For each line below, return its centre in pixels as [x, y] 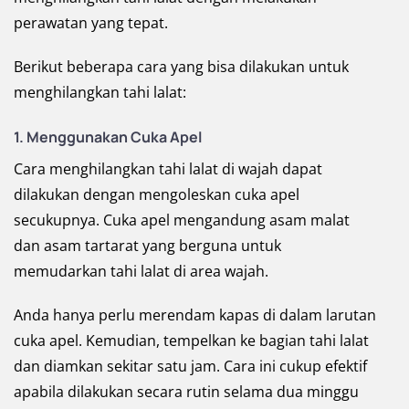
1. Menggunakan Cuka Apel [108, 137]
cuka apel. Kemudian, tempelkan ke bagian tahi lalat [191, 341]
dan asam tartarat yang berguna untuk [147, 246]
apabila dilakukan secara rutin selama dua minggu [186, 392]
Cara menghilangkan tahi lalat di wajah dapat [168, 169]
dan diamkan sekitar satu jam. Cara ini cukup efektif [190, 367]
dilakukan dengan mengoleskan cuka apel [157, 195]
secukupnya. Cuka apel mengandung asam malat [182, 220]
